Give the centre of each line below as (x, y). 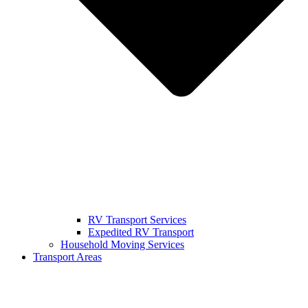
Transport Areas (67, 257)
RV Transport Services (137, 220)
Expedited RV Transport (141, 232)
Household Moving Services (122, 245)
